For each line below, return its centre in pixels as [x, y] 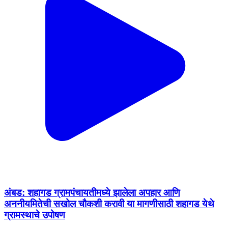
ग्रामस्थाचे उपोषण [35, 215]
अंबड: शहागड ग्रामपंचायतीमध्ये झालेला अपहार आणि [92, 193]
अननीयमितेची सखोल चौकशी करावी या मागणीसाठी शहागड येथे [109, 204]
